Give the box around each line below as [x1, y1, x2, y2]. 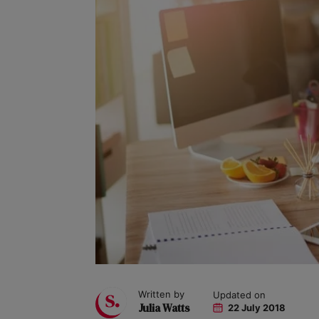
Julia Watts [138, 300, 190, 315]
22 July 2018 [226, 302, 286, 314]
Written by [138, 288, 184, 300]
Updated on [213, 289, 266, 301]
